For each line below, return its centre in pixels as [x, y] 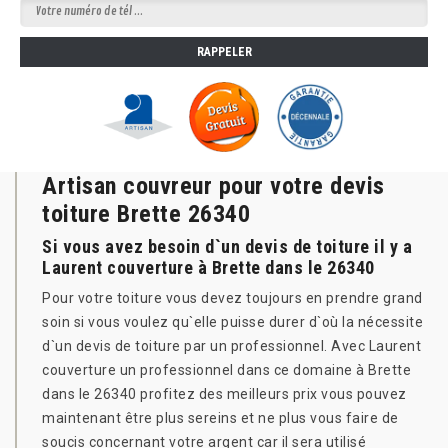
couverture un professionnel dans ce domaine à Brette [226, 370]
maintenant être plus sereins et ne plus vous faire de [220, 418]
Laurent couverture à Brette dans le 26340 [208, 267]
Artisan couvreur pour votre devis [213, 186]
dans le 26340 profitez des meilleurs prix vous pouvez [224, 394]
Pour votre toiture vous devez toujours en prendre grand [232, 298]
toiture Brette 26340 [146, 214]
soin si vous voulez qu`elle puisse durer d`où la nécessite [232, 322]
